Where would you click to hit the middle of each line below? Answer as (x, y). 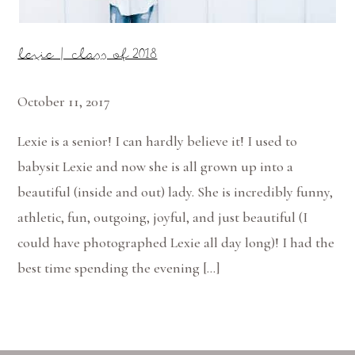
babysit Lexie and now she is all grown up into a (156, 166)
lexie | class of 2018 (88, 55)
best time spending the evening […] (119, 268)
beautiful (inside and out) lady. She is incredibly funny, (176, 192)
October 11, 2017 (64, 101)
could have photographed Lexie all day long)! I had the (176, 242)
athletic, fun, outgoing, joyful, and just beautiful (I (163, 217)
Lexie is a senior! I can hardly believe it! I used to (158, 141)
